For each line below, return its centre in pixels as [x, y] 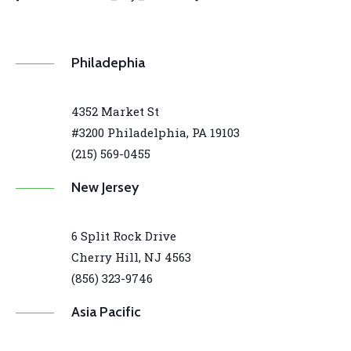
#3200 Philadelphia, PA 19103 [156, 133]
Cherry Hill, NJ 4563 [132, 257]
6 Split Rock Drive [124, 236]
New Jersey [105, 188]
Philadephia [109, 63]
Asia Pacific [107, 312]
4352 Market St [116, 112]
